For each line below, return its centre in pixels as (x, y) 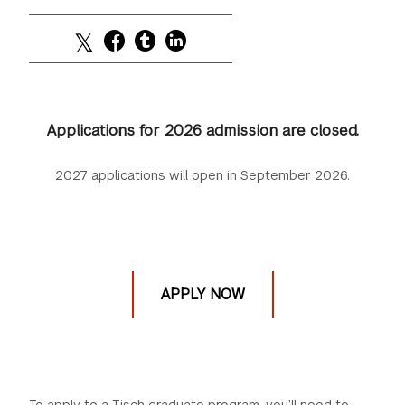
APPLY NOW (202, 294)
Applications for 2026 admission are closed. (202, 131)
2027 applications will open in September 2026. (202, 175)
